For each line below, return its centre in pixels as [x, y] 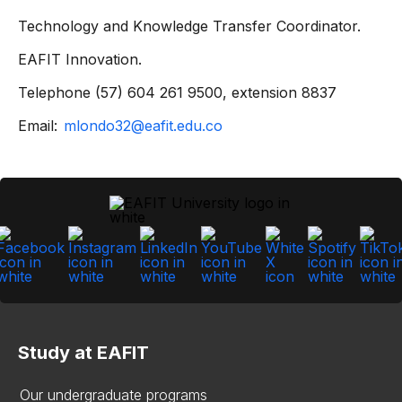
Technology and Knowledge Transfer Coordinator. [189, 26]
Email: [40, 126]
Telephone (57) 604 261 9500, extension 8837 [177, 92]
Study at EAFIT [83, 353]
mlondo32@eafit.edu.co [143, 126]
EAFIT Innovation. [80, 59]
